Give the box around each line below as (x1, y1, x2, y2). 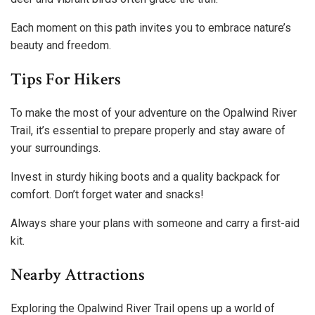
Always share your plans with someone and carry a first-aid (11, 216, 300, 230)
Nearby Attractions (11, 263, 145, 285)
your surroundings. (11, 141, 101, 155)
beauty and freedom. (11, 39, 111, 53)
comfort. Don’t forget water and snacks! (11, 187, 204, 201)
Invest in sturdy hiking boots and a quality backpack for (11, 169, 280, 184)
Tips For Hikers (11, 68, 121, 91)
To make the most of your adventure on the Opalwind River (11, 105, 297, 120)
